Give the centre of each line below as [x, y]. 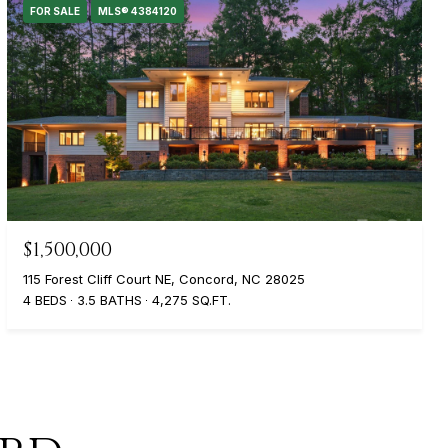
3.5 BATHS [110, 299]
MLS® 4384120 [138, 11]
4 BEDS [45, 299]
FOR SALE [55, 11]
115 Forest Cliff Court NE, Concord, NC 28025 [164, 278]
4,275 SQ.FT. [192, 299]
